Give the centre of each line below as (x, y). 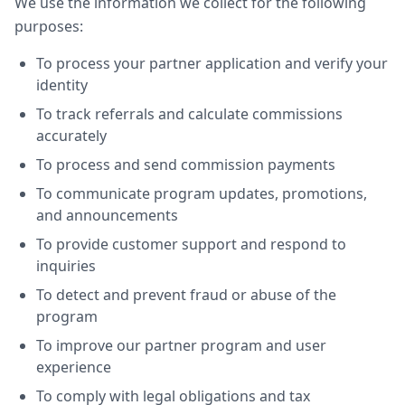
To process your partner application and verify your (212, 63)
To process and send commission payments (186, 165)
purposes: (49, 26)
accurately (71, 136)
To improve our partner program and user (181, 345)
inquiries (66, 266)
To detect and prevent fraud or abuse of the (186, 295)
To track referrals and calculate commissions (189, 114)
